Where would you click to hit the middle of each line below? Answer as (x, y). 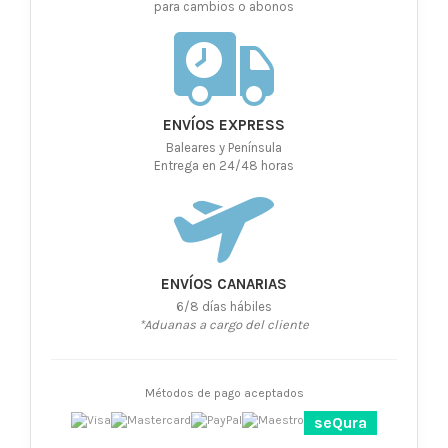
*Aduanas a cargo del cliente (224, 325)
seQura (340, 422)
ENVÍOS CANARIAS (224, 284)
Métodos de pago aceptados (224, 393)
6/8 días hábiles (224, 307)
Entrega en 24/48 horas (224, 166)
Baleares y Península (224, 148)
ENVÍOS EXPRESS (224, 125)
